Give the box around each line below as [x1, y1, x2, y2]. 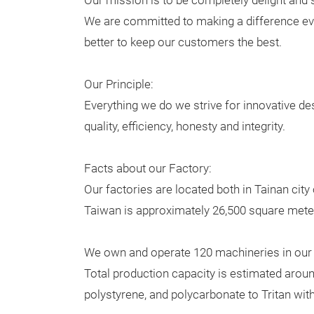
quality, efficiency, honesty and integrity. [84, 120, 285, 133]
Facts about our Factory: [84, 162, 212, 175]
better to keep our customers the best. [84, 36, 282, 49]
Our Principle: [84, 78, 153, 91]
